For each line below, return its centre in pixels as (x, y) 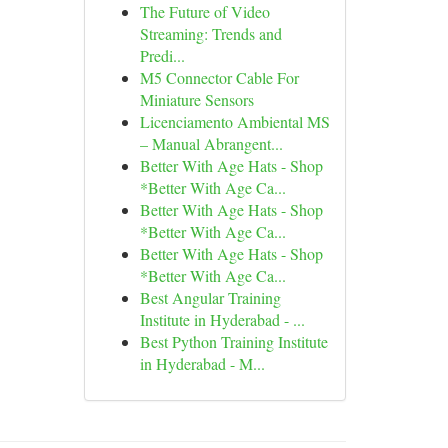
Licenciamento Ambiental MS (234, 121)
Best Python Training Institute (233, 341)
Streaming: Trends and (210, 33)
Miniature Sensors (196, 99)
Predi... (162, 55)
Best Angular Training (210, 297)
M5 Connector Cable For (219, 77)
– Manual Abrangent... (211, 143)
